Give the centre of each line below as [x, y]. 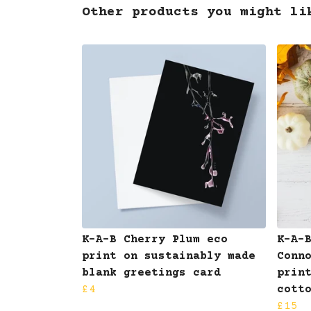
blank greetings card [151, 272]
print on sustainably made [169, 256]
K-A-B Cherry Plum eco [155, 239]
